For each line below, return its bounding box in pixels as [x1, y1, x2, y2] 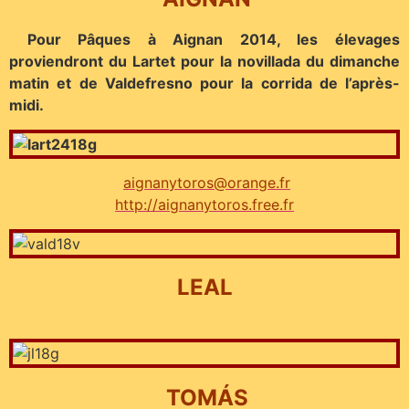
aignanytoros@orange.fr [123, 173, 290, 193]
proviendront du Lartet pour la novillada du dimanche [9, 52, 400, 71]
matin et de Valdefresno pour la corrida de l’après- [9, 74, 400, 93]
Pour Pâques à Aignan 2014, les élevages [26, 30, 401, 49]
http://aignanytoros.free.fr [115, 195, 294, 215]
